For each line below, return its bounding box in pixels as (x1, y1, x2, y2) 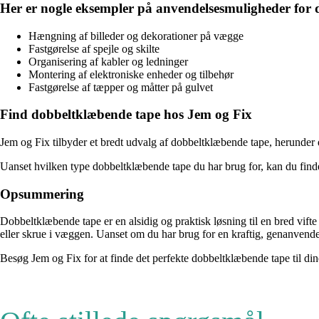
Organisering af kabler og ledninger (28, 55, 188, 68)
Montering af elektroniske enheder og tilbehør (28, 68, 234, 80)
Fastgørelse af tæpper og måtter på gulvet (28, 80, 213, 93)
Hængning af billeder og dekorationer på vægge (28, 29, 244, 42)
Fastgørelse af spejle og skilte (28, 42, 159, 55)
